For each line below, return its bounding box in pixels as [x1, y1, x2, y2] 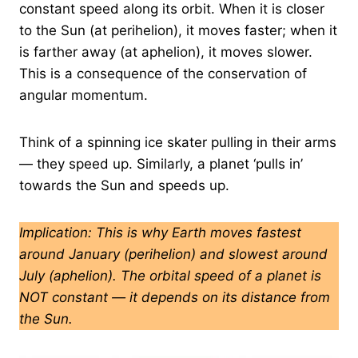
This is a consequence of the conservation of [19, 66, 307, 82]
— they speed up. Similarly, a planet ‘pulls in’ [19, 156, 303, 173]
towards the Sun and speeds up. [19, 177, 229, 194]
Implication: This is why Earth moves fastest [19, 225, 301, 241]
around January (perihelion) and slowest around [19, 246, 328, 263]
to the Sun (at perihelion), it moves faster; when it [19, 22, 337, 39]
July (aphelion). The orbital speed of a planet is [19, 268, 321, 284]
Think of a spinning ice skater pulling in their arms [19, 134, 336, 151]
